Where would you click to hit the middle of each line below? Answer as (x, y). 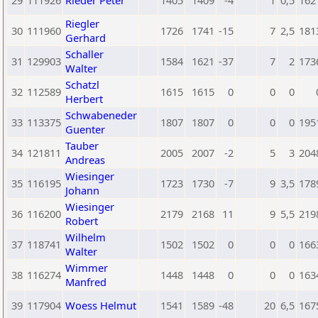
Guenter (85, 129)
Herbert (84, 99)
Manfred (86, 282)
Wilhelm (86, 237)
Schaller (84, 54)
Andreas (85, 160)
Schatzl (82, 84)
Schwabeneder (101, 115)
